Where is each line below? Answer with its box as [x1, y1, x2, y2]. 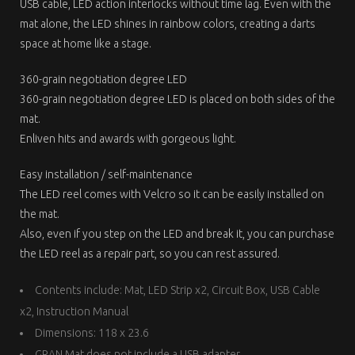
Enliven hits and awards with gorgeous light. [20, 132, 236, 146]
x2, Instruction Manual [20, 305, 128, 319]
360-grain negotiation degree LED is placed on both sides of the [20, 93, 335, 106]
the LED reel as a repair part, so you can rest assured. [20, 247, 280, 261]
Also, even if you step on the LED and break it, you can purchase [20, 227, 334, 241]
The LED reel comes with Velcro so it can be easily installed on [20, 188, 324, 201]
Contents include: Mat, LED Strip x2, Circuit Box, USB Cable [35, 284, 320, 297]
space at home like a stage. [20, 37, 151, 51]
